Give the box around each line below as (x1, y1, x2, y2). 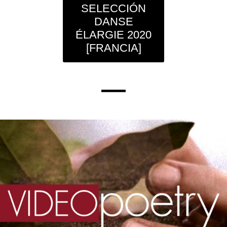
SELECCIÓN (81, 2, 146, 15)
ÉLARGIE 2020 (75, 28, 152, 41)
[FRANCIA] (86, 42, 141, 54)
